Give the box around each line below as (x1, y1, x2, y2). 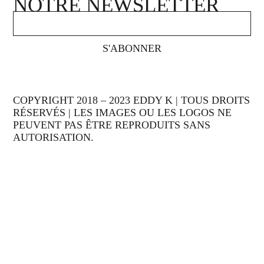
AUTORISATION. (13, 131, 94, 144)
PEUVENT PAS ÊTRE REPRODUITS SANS (13, 119, 211, 131)
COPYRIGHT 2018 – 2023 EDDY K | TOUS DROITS (13, 94, 250, 107)
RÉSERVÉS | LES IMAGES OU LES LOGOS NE (13, 107, 232, 119)
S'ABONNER (102, 42, 161, 55)
